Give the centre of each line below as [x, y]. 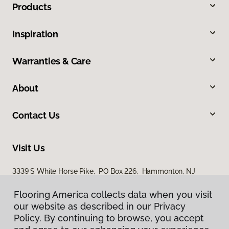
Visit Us [29, 148]
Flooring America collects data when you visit [113, 194]
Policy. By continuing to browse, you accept [109, 218]
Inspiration [36, 34]
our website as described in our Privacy [100, 206]
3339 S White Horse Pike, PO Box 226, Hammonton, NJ [104, 171]
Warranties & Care [52, 61]
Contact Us [36, 115]
